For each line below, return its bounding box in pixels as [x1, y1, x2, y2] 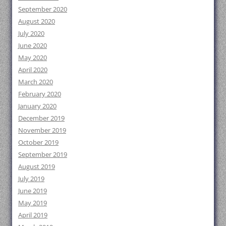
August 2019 [18, 161, 55, 171]
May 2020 [18, 52, 47, 62]
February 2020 [18, 89, 61, 98]
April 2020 [18, 65, 47, 74]
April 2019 [18, 210, 47, 219]
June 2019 [18, 186, 47, 195]
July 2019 [18, 174, 44, 183]
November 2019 [18, 125, 66, 135]
